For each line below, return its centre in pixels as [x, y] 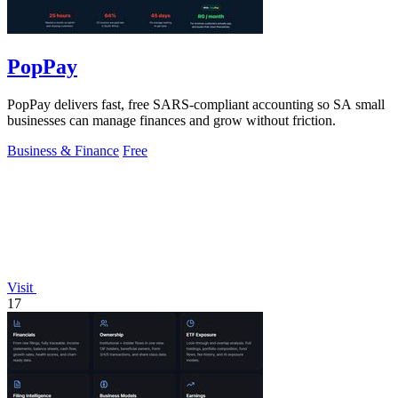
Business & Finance [63, 150]
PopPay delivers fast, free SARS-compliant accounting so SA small [196, 104]
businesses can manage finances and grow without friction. [171, 120]
